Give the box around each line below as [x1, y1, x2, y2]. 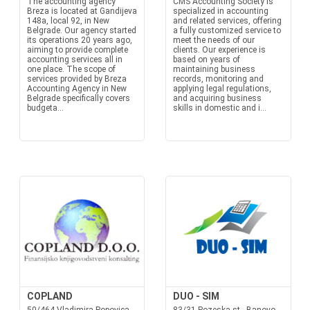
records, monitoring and [173, 74, 264, 84]
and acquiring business [173, 93, 262, 103]
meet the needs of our [173, 35, 255, 45]
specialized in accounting [173, 6, 268, 16]
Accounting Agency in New [26, 84, 127, 93]
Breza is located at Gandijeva [26, 6, 137, 16]
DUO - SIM [173, 291, 219, 302]
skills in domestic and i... [173, 103, 266, 113]
